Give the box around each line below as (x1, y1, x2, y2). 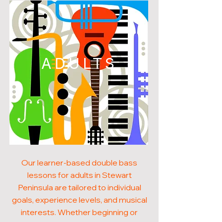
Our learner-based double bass (21, 158, 137, 167)
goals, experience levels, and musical (11, 195, 147, 205)
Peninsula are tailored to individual (17, 182, 141, 192)
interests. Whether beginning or (21, 207, 138, 217)
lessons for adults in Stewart (27, 170, 132, 180)
